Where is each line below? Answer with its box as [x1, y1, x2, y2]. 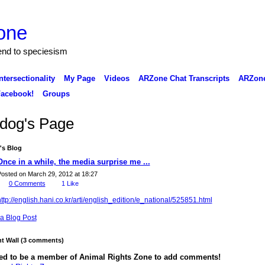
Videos [104, 73, 130, 83]
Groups [42, 89, 70, 98]
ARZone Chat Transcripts [138, 73, 230, 83]
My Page [63, 73, 95, 83]
